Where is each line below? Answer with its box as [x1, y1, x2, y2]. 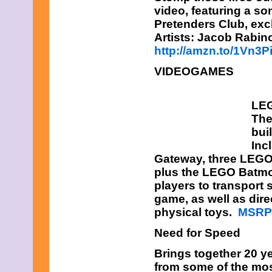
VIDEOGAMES [154, 65, 234, 78]
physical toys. [154, 206, 238, 219]
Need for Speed [154, 226, 240, 239]
